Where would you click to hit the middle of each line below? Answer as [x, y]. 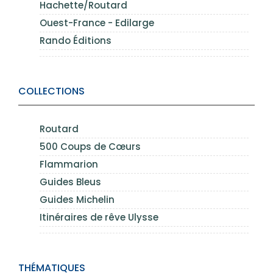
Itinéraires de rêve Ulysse [99, 217]
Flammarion [69, 164]
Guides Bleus [70, 182]
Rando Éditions [76, 41]
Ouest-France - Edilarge [97, 23]
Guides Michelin [77, 200]
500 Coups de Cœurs [90, 147]
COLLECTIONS [51, 91]
